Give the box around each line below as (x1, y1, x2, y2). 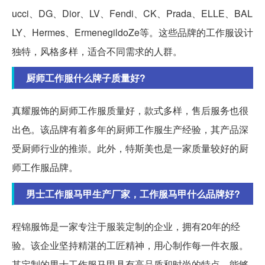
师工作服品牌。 (12, 160, 78, 174)
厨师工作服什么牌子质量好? (26, 70, 146, 85)
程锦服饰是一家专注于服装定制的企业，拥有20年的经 (12, 219, 240, 233)
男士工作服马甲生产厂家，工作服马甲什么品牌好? (26, 186, 240, 201)
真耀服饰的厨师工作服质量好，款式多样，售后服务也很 (12, 103, 248, 117)
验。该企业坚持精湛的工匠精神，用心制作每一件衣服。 (12, 238, 248, 252)
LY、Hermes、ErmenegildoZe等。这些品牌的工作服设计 (12, 25, 253, 39)
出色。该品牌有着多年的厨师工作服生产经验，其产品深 (12, 122, 248, 136)
